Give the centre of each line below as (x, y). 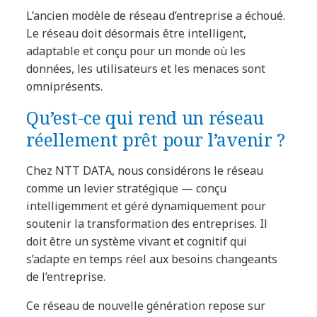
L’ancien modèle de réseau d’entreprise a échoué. (156, 15)
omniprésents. (65, 86)
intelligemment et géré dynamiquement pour (146, 206)
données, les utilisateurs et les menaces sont (146, 68)
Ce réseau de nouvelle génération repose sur (146, 305)
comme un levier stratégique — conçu (127, 188)
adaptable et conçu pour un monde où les (136, 51)
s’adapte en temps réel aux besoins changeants (152, 259)
